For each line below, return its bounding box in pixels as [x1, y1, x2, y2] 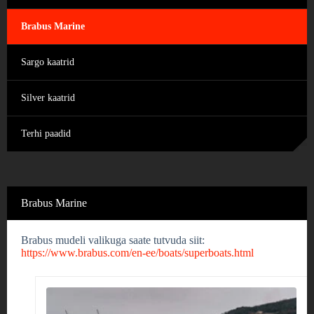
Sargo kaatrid [21, 57, 74, 67]
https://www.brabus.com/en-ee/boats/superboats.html [21, 247, 254, 259]
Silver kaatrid [21, 93, 75, 103]
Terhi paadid [21, 128, 71, 139]
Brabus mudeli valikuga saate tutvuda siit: [21, 234, 205, 246]
